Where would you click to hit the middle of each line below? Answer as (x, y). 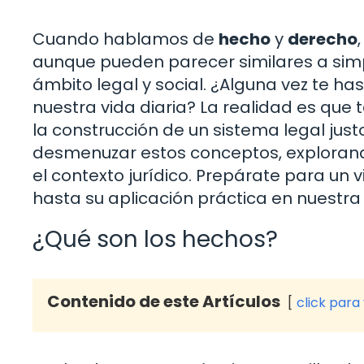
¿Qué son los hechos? (155, 239)
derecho (323, 39)
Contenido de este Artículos (164, 301)
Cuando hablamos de (126, 39)
